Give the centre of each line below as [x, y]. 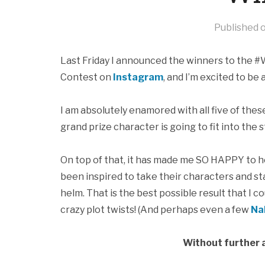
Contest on [87, 77]
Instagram [138, 77]
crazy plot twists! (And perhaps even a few [156, 210]
